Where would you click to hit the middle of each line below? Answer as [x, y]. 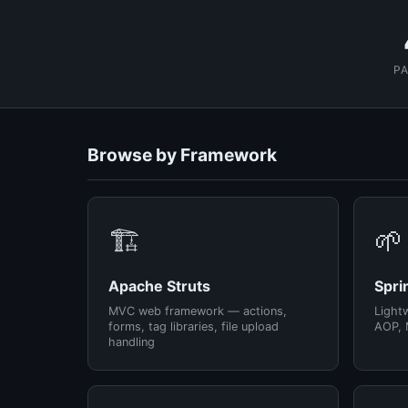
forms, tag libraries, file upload [194, 326]
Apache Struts [159, 286]
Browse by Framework [182, 155]
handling [132, 342]
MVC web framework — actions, [198, 311]
